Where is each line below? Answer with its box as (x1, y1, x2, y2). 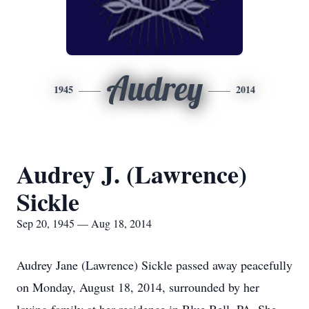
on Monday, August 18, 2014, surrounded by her (17, 279, 259, 295)
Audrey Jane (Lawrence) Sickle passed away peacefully (17, 257, 292, 273)
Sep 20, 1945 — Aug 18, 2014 (17, 216, 152, 230)
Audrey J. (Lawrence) (17, 156, 247, 192)
